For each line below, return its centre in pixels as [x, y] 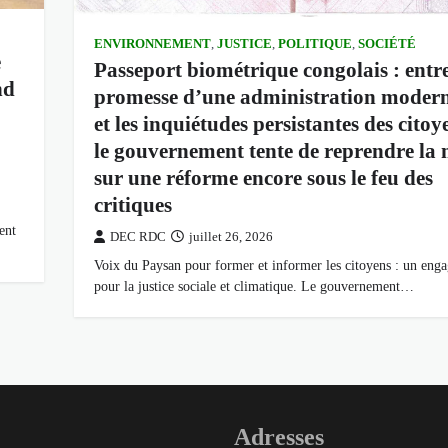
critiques [132, 205]
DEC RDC [137, 237]
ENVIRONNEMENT [152, 44]
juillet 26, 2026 [230, 237]
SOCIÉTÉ [386, 44]
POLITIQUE [314, 44]
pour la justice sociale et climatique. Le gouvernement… [253, 286]
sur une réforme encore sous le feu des [263, 178]
